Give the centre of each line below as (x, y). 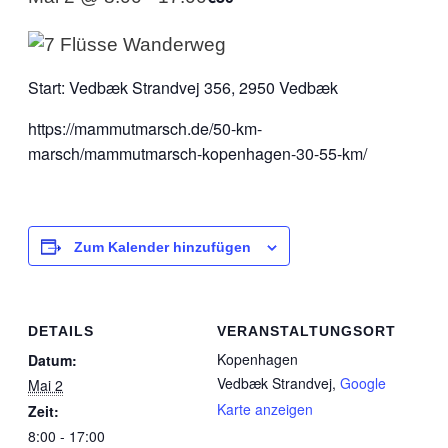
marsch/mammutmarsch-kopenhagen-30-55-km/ (197, 153)
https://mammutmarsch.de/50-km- (145, 128)
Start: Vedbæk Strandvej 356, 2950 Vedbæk (183, 87)
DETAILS (61, 331)
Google (363, 383)
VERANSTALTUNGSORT (306, 331)
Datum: (52, 360)
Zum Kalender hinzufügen (162, 247)
